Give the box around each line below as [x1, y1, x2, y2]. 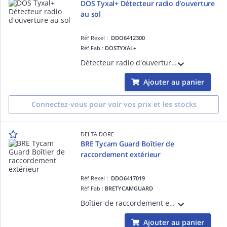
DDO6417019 [111, 174, 145, 182]
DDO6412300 [111, 33, 145, 42]
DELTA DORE [81, 130, 115, 138]
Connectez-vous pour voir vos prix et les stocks [31, 99, 197, 109]
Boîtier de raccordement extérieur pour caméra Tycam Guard [169, 198, 175, 208]
